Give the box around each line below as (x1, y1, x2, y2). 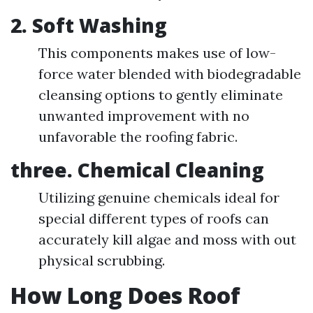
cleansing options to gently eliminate (38, 86, 283, 104)
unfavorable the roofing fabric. (38, 128, 238, 146)
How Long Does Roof (10, 280, 240, 311)
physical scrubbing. (38, 252, 165, 270)
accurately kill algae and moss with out (38, 231, 296, 249)
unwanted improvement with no (38, 107, 249, 125)
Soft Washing (32, 12, 167, 39)
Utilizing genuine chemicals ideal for (38, 189, 279, 207)
